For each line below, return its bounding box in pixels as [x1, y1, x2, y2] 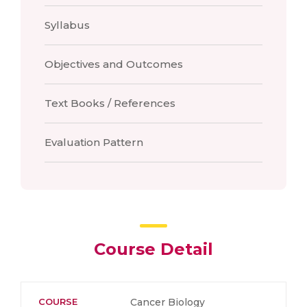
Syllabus [45, 19, 90, 32]
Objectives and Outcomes [45, 58, 183, 71]
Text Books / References [45, 97, 175, 110]
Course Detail [94, 239, 213, 259]
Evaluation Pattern [45, 136, 143, 149]
